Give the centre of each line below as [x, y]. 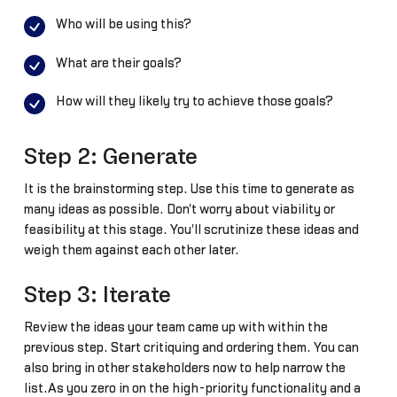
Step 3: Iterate [97, 296]
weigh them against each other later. [131, 251]
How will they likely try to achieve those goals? [194, 102]
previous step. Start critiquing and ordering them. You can [191, 348]
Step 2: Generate [110, 158]
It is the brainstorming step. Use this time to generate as [189, 190]
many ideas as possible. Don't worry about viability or [179, 210]
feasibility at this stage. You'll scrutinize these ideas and [191, 230]
